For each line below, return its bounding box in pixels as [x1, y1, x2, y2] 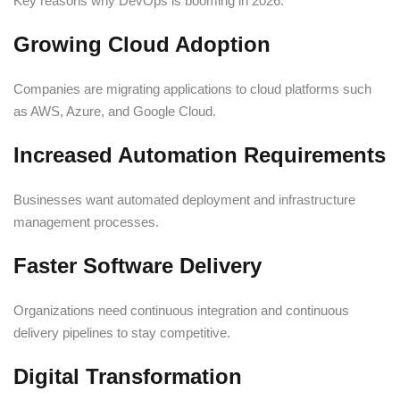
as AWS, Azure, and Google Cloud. [13, 103, 216, 119]
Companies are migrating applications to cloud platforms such [13, 80, 371, 96]
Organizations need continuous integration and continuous [13, 302, 349, 318]
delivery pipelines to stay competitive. [13, 324, 230, 340]
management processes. [13, 213, 159, 229]
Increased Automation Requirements [13, 142, 386, 167]
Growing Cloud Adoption [13, 31, 271, 56]
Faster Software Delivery [13, 253, 262, 278]
